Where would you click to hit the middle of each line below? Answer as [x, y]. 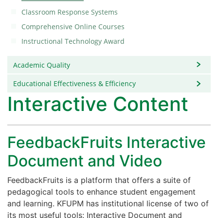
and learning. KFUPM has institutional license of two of [108, 203]
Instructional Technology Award [73, 41]
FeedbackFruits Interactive [107, 142]
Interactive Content [98, 104]
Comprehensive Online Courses [73, 26]
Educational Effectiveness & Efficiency [75, 84]
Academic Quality [42, 65]
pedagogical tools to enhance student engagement [101, 191]
